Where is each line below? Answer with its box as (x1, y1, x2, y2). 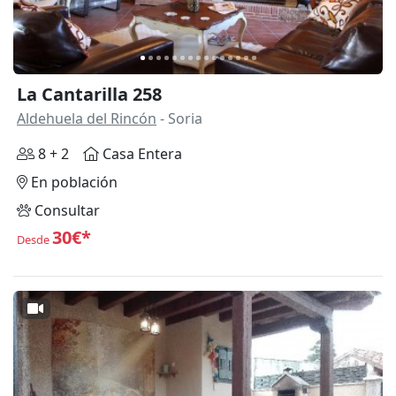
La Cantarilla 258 (17, 82, 162, 107)
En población (27, 172, 118, 193)
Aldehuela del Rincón (17, 109, 156, 129)
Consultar (31, 201, 100, 221)
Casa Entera (99, 144, 182, 164)
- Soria (156, 109, 202, 129)
